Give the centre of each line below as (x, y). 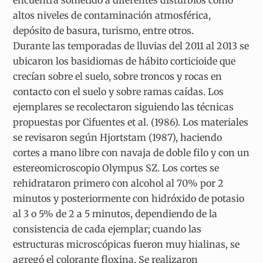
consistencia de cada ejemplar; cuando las (107, 229)
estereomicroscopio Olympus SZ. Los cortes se (116, 168)
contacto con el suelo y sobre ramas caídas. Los (119, 91)
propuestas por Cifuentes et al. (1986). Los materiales (131, 122)
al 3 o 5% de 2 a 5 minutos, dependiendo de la (115, 213)
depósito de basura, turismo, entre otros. (104, 30)
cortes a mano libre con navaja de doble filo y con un (131, 152)
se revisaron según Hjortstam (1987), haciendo (118, 137)
